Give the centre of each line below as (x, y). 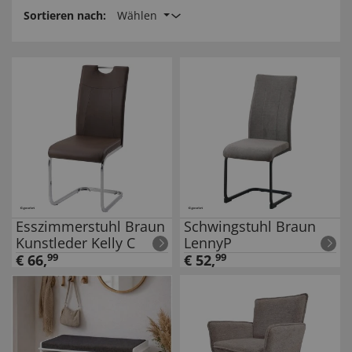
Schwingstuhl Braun (250, 226)
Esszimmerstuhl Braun (90, 226)
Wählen (139, 15)
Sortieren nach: (65, 15)
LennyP (208, 243)
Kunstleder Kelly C (75, 243)
